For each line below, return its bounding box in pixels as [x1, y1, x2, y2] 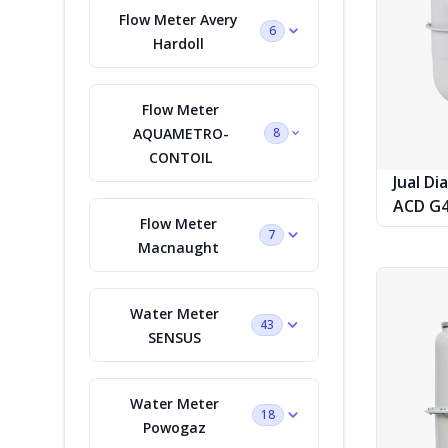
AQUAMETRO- [132, 123, 229, 143]
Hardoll [153, 33, 205, 53]
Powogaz [143, 417, 207, 437]
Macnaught [137, 237, 219, 257]
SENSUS [147, 327, 201, 347]
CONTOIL [149, 147, 213, 167]
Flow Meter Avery [119, 9, 239, 29]
